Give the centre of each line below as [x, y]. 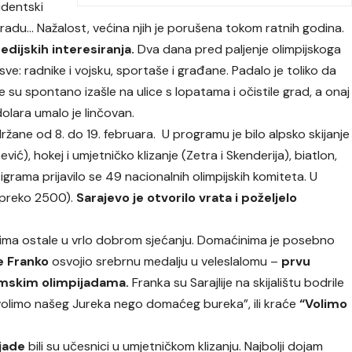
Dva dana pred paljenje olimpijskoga [238, 49]
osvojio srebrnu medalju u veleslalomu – [165, 262]
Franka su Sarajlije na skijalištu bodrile [237, 283]
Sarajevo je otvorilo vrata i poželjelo [187, 198]
